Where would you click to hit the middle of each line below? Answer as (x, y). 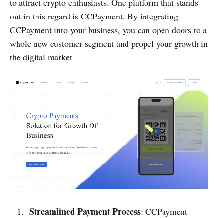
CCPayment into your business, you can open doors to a (108, 29)
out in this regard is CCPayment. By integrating (94, 16)
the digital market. (42, 57)
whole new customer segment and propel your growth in (109, 43)
